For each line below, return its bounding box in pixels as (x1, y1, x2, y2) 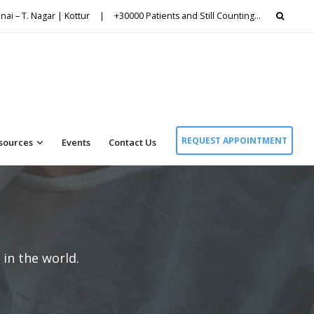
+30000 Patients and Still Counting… (114, 10, 261, 22)
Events (62, 135, 90, 149)
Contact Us (109, 135, 156, 149)
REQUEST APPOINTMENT (182, 134, 287, 146)
